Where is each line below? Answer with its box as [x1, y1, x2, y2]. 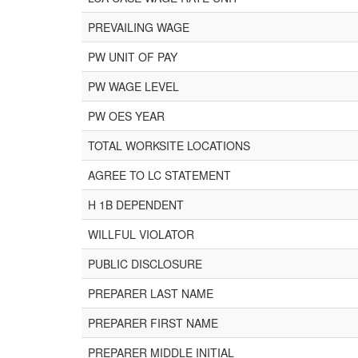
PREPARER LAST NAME [88, 285, 213, 301]
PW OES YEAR [88, 108, 165, 124]
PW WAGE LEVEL [88, 78, 179, 94]
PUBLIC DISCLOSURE [88, 256, 202, 272]
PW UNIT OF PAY [88, 49, 177, 65]
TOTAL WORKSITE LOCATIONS [88, 137, 250, 153]
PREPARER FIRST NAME [88, 315, 218, 331]
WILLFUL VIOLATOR [88, 226, 194, 242]
